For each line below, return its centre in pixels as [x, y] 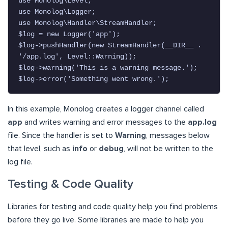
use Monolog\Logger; [57, 12]
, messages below [178, 136]
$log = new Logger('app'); [69, 34]
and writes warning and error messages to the [105, 122]
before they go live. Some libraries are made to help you [106, 220]
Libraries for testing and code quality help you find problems [113, 207]
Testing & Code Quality [70, 184]
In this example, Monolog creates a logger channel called [106, 109]
